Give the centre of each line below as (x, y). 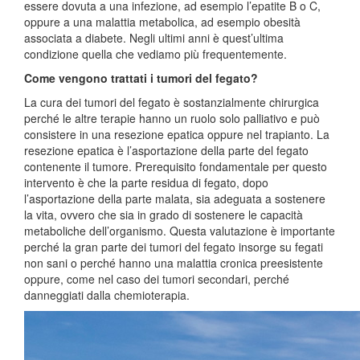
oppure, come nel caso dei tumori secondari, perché (157, 279)
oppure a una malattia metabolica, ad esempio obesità (162, 22)
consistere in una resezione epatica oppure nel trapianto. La (177, 135)
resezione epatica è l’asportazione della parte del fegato (166, 151)
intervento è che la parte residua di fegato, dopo (146, 183)
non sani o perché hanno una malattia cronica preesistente (174, 263)
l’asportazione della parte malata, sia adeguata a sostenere (175, 199)
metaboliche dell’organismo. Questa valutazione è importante (180, 231)
